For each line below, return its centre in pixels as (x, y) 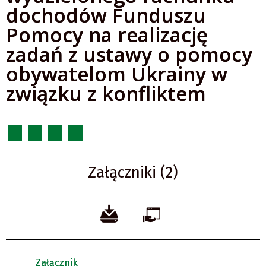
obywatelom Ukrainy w (117, 74)
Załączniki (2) (133, 172)
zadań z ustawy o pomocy (129, 54)
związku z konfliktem (106, 93)
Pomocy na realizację (107, 34)
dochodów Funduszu (106, 15)
